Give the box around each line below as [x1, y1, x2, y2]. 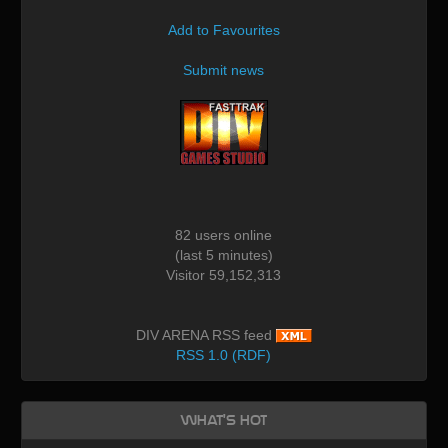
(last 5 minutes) [174, 246, 273, 263]
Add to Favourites [167, 21, 280, 38]
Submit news [183, 61, 265, 78]
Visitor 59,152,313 [166, 266, 282, 283]
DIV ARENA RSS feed [135, 326, 276, 343]
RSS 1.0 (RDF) [176, 346, 272, 363]
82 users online [175, 226, 273, 243]
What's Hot [180, 411, 268, 429]
